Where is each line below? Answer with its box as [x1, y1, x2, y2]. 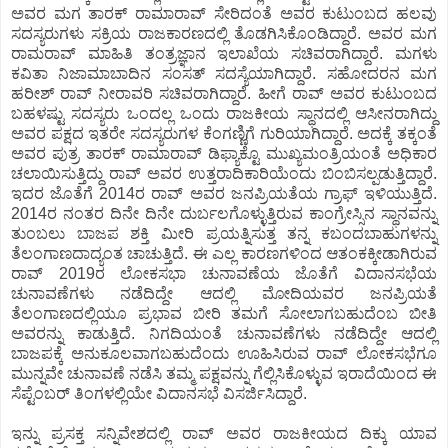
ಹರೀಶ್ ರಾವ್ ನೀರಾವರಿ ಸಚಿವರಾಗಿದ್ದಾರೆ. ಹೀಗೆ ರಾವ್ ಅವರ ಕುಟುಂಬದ [11, 84, 437, 102]
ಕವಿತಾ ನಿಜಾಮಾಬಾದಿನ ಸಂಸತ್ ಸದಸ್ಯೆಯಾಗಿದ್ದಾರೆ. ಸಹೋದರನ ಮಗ [11, 64, 437, 82]
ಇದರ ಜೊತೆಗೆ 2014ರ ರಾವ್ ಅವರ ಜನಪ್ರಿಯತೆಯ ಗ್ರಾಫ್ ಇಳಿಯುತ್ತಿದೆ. [11, 184, 437, 202]
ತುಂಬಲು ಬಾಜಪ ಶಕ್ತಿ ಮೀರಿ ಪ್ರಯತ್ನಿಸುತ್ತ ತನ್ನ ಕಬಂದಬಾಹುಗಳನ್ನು [11, 224, 437, 242]
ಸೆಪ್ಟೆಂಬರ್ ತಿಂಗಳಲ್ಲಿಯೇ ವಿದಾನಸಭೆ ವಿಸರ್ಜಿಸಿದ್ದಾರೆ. [11, 384, 311, 402]
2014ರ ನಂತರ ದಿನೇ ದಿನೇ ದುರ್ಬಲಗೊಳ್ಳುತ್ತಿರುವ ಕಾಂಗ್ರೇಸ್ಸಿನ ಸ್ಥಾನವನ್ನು [11, 204, 437, 222]
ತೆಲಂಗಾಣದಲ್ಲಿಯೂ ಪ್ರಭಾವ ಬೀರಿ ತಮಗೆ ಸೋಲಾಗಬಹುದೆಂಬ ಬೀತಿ [11, 304, 437, 322]
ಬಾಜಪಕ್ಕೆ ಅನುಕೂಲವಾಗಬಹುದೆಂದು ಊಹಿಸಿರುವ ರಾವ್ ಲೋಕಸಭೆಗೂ [11, 344, 437, 362]
